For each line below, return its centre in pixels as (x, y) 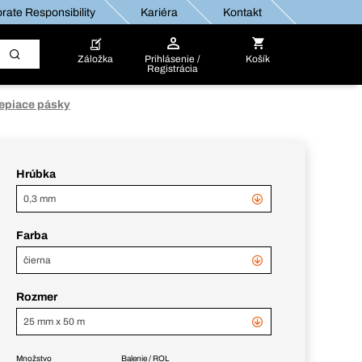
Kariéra (158, 12)
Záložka (95, 59)
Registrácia (173, 69)
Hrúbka (36, 174)
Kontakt (242, 12)
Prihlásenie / (173, 59)
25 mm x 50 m (54, 322)
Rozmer (37, 297)
